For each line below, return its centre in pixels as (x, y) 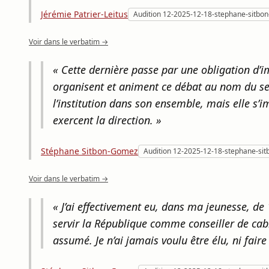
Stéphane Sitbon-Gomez (89, 151)
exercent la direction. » (107, 120)
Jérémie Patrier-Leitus (84, 14)
